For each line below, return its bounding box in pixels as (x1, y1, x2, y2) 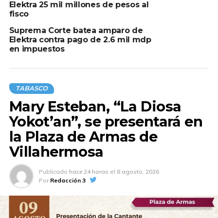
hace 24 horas (69, 168, 109, 176)
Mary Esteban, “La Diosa (9, 98, 182, 115)
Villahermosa (9, 143, 104, 161)
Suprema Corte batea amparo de (9, 26, 143, 36)
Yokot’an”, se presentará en (9, 113, 203, 130)
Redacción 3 (50, 177, 86, 184)
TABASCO (15, 85, 48, 92)
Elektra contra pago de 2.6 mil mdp (9, 35, 151, 45)
